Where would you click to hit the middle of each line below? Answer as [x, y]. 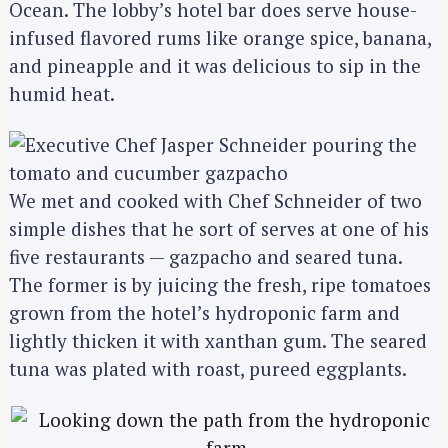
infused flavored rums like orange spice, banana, [220, 38]
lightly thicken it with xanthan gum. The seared [218, 340]
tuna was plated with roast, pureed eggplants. [208, 368]
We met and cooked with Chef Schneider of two [215, 200]
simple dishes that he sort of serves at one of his [219, 228]
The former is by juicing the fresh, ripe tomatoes [220, 284]
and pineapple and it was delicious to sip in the [215, 66]
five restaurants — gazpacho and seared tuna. [205, 256]
